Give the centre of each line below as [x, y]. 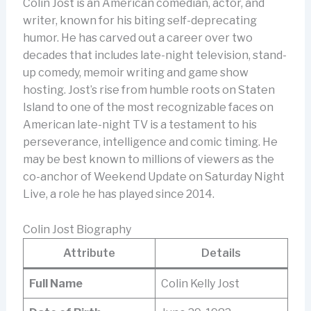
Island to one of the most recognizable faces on [148, 108]
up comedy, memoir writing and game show [135, 73]
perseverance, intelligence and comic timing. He [150, 142]
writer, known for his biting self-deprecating [140, 21]
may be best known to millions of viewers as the [148, 160]
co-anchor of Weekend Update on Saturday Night [153, 177]
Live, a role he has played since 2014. [118, 194]
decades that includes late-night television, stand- [154, 56]
